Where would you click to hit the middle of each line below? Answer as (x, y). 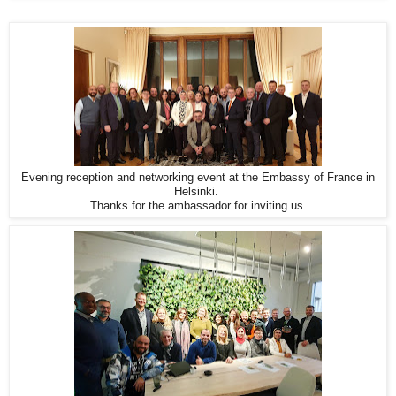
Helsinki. (198, 191)
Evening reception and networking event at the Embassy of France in (198, 177)
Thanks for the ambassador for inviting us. (198, 205)
